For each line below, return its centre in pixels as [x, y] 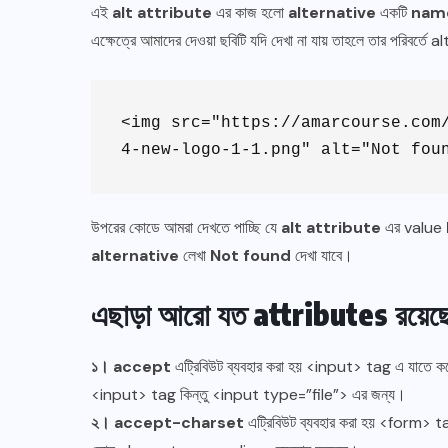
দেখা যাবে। [322, 255]
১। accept [131, 366]
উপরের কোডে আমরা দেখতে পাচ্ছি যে [186, 227]
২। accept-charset [167, 422]
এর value [413, 227]
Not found [250, 255]
